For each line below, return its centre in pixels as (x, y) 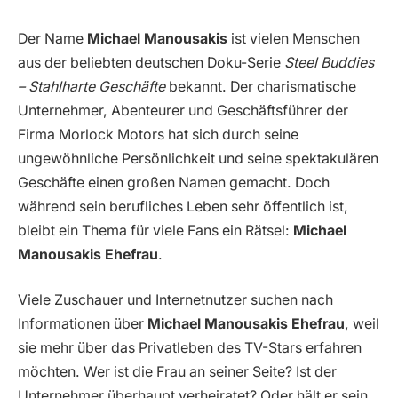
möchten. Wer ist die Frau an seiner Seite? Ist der (177, 372)
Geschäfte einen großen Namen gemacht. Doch (174, 182)
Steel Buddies (329, 62)
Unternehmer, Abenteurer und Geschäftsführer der (183, 110)
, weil (362, 324)
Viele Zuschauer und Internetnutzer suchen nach (175, 300)
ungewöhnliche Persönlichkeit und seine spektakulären (198, 158)
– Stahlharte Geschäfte (92, 86)
